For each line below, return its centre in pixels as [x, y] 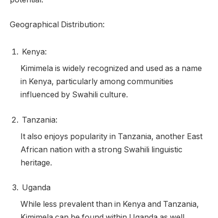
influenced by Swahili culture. [74, 95]
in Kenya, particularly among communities [97, 82]
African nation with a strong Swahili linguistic [101, 149]
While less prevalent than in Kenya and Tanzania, [110, 204]
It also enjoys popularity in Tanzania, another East [111, 136]
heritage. [36, 163]
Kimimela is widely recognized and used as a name [111, 69]
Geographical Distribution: [57, 25]
